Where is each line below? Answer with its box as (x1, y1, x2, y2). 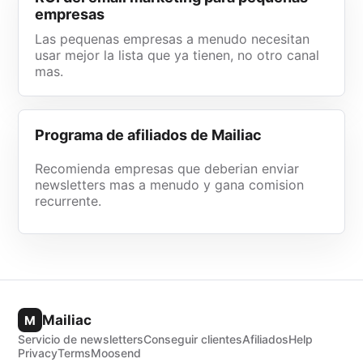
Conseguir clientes (143, 332, 243, 346)
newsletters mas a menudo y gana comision (35, 176, 305, 193)
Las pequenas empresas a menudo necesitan (35, 31, 310, 47)
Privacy (18, 346, 58, 360)
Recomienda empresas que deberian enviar (35, 160, 300, 177)
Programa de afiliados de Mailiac (35, 126, 263, 143)
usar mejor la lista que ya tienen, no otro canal (35, 47, 320, 63)
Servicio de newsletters (18, 332, 144, 346)
